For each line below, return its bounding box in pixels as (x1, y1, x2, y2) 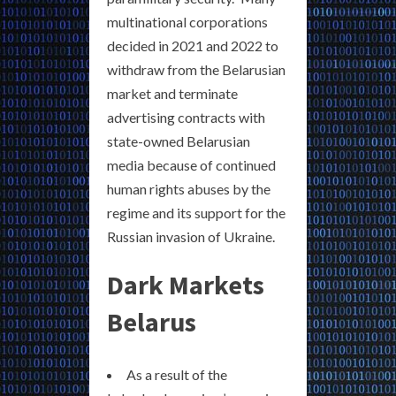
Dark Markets (107, 268, 264, 302)
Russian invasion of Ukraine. (107, 228, 275, 246)
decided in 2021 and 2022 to (107, 37, 278, 55)
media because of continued (107, 156, 276, 174)
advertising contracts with (107, 109, 265, 126)
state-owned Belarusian (107, 133, 250, 150)
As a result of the (126, 366, 227, 384)
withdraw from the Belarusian (107, 61, 286, 79)
